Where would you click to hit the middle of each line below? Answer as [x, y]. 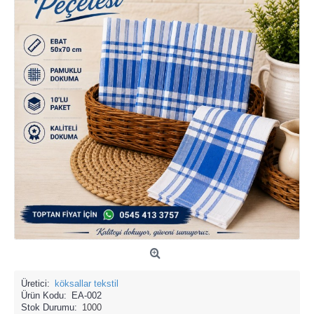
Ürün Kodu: [44, 295]
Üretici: [35, 284]
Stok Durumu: [49, 307]
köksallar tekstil [87, 284]
